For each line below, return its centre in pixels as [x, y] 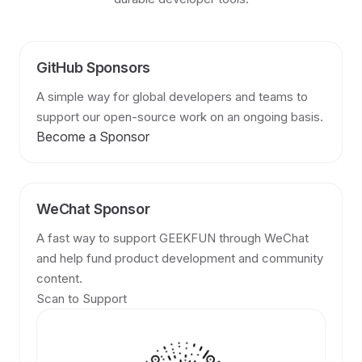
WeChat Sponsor [93, 209]
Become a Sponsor [93, 137]
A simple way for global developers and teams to [172, 97]
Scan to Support [82, 299]
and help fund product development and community [180, 258]
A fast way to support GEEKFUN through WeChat [173, 238]
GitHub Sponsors [94, 67]
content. [59, 278]
